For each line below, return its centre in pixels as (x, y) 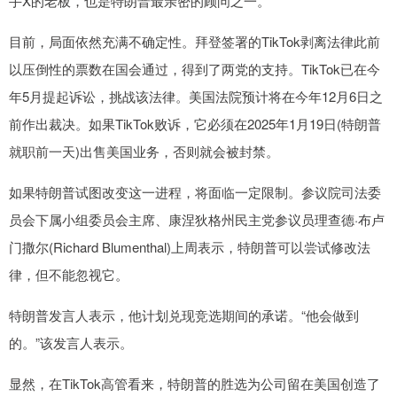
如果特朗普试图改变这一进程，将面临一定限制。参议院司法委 (195, 192)
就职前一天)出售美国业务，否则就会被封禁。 (144, 152)
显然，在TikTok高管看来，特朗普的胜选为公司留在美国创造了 (195, 384)
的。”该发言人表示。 (71, 343)
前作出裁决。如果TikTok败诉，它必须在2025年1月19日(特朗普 (195, 124)
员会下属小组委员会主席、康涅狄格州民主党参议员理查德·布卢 (197, 220)
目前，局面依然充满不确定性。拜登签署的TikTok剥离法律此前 (195, 42)
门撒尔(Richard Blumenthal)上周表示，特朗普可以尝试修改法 (190, 247)
